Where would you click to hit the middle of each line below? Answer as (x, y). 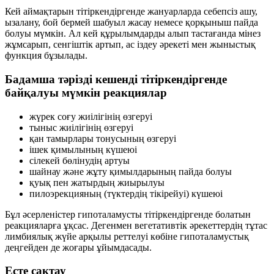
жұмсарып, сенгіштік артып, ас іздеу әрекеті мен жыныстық (130, 45)
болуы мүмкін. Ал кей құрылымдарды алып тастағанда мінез (133, 34)
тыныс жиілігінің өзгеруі (81, 127)
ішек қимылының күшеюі (83, 149)
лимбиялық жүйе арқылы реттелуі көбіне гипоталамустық (127, 236)
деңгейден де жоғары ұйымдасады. (78, 247)
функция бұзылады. (46, 56)
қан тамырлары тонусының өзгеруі (103, 138)
